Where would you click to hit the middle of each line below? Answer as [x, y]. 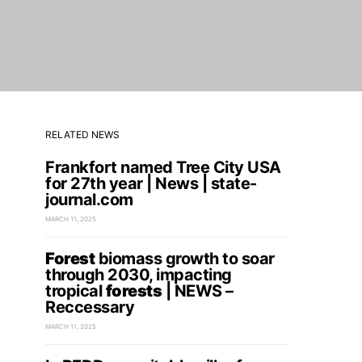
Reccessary [90, 307]
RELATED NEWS [82, 135]
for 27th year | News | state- [151, 183]
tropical [76, 291]
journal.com [89, 200]
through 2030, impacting [139, 275]
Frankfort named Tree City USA [163, 167]
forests [133, 291]
